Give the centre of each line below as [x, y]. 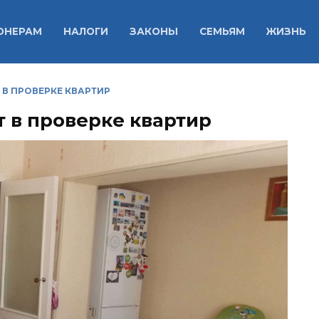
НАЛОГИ [85, 32]
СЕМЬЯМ [222, 32]
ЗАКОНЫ [153, 32]
